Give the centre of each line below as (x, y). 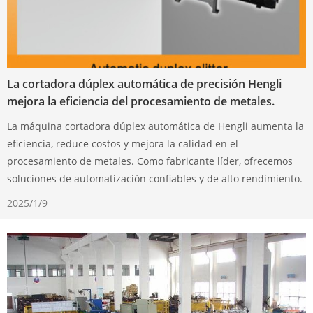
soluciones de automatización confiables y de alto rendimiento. (155, 178)
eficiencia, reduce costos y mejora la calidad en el (123, 143)
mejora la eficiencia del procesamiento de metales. (141, 101)
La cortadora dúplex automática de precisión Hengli (144, 83)
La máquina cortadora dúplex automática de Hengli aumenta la (155, 126)
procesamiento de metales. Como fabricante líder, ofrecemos (150, 161)
